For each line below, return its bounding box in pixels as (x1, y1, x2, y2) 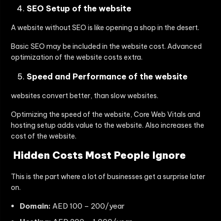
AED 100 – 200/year (51, 201, 125, 211)
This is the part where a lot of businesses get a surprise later (11, 172, 205, 182)
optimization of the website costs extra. (11, 53, 143, 62)
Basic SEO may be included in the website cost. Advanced (11, 42, 202, 51)
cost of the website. (11, 132, 76, 141)
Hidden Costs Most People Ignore (13, 149, 186, 162)
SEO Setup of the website (27, 3, 131, 14)
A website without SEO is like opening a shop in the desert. (11, 23, 201, 33)
